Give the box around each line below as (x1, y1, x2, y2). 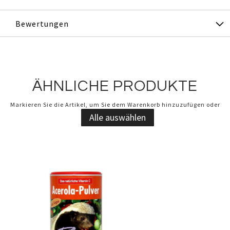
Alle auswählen (89, 111, 146, 124)
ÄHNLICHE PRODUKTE (32, 78, 198, 94)
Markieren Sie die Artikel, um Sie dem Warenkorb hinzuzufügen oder (10, 101, 220, 109)
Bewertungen (15, 18, 69, 29)
